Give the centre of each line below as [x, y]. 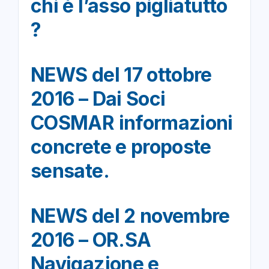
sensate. [70, 171]
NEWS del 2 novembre [130, 216]
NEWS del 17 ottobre [121, 75]
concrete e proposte [121, 147]
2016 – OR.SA [91, 240]
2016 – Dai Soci [98, 99]
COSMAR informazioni [132, 123]
